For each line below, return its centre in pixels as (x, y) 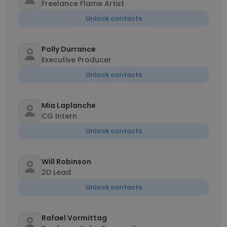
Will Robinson (66, 162)
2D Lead (56, 172)
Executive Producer (77, 60)
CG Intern (59, 116)
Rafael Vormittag (74, 218)
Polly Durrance (69, 49)
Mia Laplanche (69, 105)
